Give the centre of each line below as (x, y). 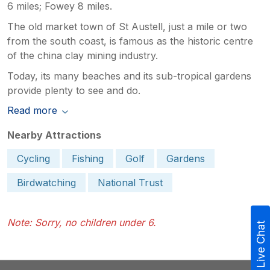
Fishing (88, 158)
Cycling (33, 158)
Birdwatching (46, 182)
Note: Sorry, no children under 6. (82, 222)
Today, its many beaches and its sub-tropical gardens (129, 76)
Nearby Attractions (54, 135)
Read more (32, 110)
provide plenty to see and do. (74, 90)
